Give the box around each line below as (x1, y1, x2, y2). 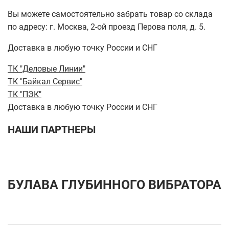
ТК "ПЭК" (8, 89, 41, 99)
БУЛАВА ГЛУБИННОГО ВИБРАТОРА (8, 177, 221, 192)
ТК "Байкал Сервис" (8, 77, 82, 86)
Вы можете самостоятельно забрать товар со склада (8, 9, 213, 19)
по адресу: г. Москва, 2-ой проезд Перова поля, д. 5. (8, 22, 205, 32)
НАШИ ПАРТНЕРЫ (8, 123, 96, 135)
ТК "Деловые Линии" (8, 64, 85, 74)
